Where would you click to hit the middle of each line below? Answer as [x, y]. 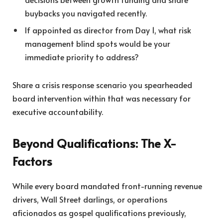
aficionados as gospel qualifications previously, [99, 213]
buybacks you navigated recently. [86, 13]
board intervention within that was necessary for [102, 98]
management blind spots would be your [98, 43]
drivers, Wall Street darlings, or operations [90, 199]
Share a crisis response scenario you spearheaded [102, 84]
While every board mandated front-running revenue [107, 186]
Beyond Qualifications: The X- [95, 143]
